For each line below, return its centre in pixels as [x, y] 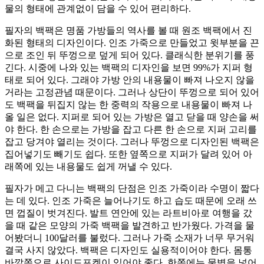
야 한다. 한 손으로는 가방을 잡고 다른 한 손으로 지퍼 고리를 [131, 130]
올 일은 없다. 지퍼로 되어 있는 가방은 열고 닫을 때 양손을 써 [132, 117]
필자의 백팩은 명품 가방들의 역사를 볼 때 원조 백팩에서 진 [128, 31]
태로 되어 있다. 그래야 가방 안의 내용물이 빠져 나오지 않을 [130, 80]
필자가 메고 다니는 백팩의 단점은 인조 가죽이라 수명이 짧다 [132, 189]
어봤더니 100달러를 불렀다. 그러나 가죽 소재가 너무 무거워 [130, 238]
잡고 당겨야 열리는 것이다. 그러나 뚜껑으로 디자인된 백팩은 [132, 142]
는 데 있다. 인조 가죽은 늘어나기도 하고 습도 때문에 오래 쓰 [131, 201]
